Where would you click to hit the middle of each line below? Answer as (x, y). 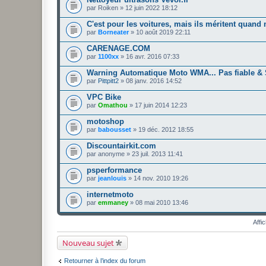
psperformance (114, 170)
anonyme (111, 153)
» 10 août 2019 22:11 (160, 32)
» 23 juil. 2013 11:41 (154, 153)
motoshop (105, 121)
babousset (115, 129)
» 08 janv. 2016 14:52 (150, 80)
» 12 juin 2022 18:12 (148, 7)
